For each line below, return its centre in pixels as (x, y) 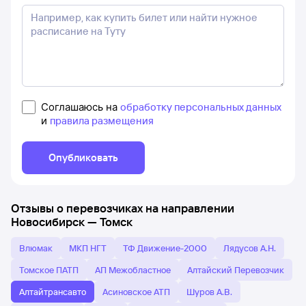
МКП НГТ (88, 248)
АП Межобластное (133, 270)
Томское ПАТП (49, 270)
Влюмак (36, 248)
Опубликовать (83, 157)
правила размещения (102, 121)
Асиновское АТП (136, 292)
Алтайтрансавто (53, 292)
